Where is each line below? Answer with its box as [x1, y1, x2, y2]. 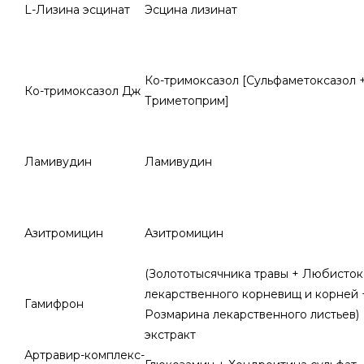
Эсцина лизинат [145, 2, 237, 17]
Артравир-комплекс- [24, 348, 145, 362]
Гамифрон [24, 297, 84, 311]
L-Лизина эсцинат [24, 2, 130, 17]
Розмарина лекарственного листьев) [145, 307, 359, 322]
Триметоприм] [145, 93, 229, 108]
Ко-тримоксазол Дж [24, 84, 141, 98]
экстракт [145, 327, 196, 342]
